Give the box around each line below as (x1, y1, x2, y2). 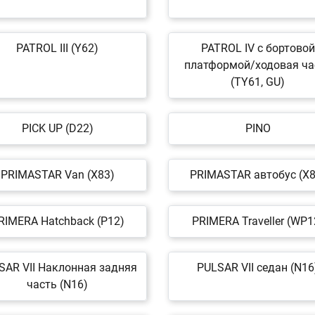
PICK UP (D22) (21, 122, 94, 135)
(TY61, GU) (231, 75, 285, 89)
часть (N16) (27, 278, 88, 291)
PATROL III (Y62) (16, 41, 98, 55)
